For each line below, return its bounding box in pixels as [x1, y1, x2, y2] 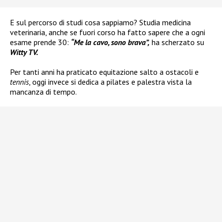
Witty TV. [10, 47, 38, 57]
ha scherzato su [150, 37, 204, 47]
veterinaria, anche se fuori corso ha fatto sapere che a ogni [10, 27, 205, 37]
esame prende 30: [10, 37, 71, 47]
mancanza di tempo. [10, 86, 77, 97]
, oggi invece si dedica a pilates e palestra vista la [29, 76, 192, 87]
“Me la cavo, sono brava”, [71, 37, 150, 47]
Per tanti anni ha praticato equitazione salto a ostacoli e [10, 66, 199, 77]
